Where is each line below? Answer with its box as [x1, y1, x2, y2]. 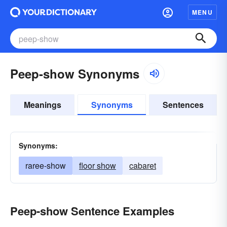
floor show [79, 160, 116, 171]
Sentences [162, 99, 204, 110]
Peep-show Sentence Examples [10, 203, 174, 219]
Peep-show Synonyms [10, 65, 139, 82]
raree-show [25, 160, 66, 171]
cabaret [129, 160, 156, 171]
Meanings [23, 99, 61, 110]
